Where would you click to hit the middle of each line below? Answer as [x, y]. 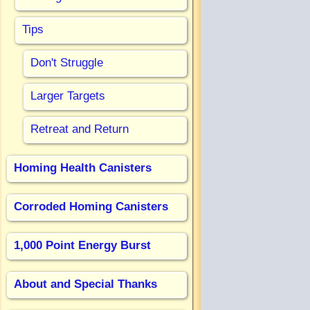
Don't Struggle [67, 62]
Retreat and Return [80, 129]
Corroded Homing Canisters [91, 206]
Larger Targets [68, 95]
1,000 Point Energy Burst [82, 245]
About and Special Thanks [85, 284]
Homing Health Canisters [83, 167]
